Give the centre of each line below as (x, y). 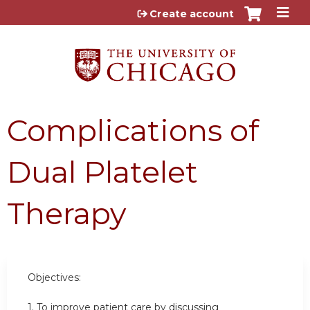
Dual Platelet (102, 172)
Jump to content (155, 11)
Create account (192, 14)
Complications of (133, 130)
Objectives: (54, 277)
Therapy (66, 213)
